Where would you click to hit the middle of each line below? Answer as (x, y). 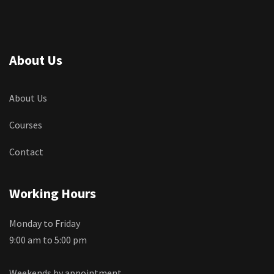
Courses (26, 124)
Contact (26, 151)
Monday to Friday (45, 223)
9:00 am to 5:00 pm (48, 239)
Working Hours (53, 193)
